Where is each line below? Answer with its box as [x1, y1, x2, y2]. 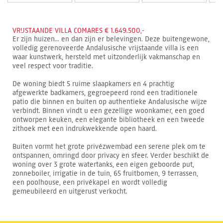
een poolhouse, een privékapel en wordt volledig [12, 178, 167, 187]
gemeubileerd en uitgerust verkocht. [12, 187, 127, 196]
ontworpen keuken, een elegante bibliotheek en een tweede [12, 115, 205, 124]
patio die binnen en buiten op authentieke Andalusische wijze [12, 97, 207, 106]
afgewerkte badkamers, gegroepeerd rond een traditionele [12, 88, 198, 97]
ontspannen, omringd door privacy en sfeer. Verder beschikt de [12, 151, 209, 160]
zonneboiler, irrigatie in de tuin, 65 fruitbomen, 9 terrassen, [12, 169, 198, 178]
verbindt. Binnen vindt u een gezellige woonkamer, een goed [12, 106, 205, 115]
